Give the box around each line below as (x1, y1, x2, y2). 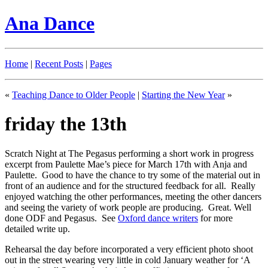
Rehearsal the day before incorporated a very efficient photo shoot (5, 243, 253, 254)
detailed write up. (5, 223, 70, 234)
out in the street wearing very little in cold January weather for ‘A (5, 254, 250, 265)
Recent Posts (35, 58, 83, 69)
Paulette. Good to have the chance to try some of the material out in (5, 169, 260, 180)
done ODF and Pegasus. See (5, 212, 118, 223)
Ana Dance (5, 13, 95, 35)
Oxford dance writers (118, 212, 198, 223)
